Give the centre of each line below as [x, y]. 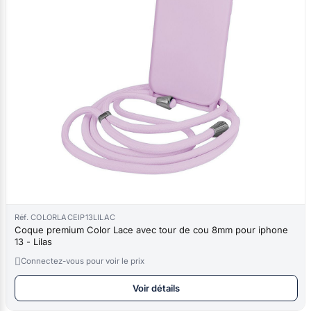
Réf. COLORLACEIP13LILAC [65, 217]
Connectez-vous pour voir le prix [83, 261]
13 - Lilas [33, 241]
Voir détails [156, 288]
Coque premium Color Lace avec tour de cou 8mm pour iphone [151, 229]
